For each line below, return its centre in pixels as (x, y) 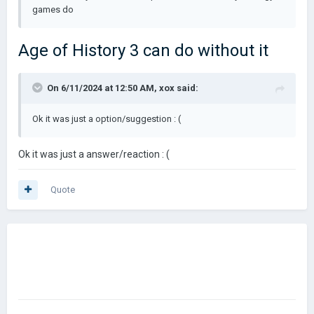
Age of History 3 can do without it (143, 50)
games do (53, 9)
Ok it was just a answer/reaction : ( (94, 154)
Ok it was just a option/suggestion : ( (107, 119)
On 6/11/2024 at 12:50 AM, (103, 88)
